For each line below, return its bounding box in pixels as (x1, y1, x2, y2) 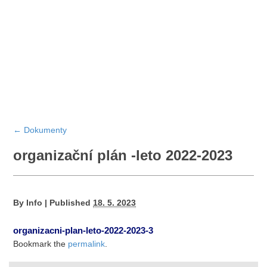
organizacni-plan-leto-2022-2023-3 (13, 225, 154, 235)
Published (49, 197, 91, 207)
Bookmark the (13, 238, 69, 249)
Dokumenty (21, 125, 67, 135)
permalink (68, 238, 105, 249)
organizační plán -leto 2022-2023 (13, 147, 233, 163)
